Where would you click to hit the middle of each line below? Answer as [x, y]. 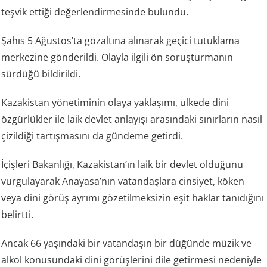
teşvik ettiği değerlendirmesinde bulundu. [95, 12]
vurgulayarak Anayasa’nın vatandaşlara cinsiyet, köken [123, 181]
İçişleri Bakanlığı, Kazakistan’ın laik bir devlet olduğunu [122, 164]
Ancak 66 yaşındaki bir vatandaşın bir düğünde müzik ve [127, 243]
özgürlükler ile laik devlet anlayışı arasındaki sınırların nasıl [132, 119]
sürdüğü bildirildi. [41, 74]
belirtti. [18, 214]
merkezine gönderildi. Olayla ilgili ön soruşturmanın [117, 57]
